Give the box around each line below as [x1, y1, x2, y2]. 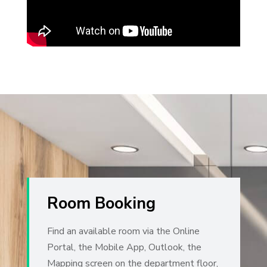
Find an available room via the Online [46, 224, 200, 238]
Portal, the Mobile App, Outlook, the [46, 240, 201, 254]
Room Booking [46, 192, 156, 215]
